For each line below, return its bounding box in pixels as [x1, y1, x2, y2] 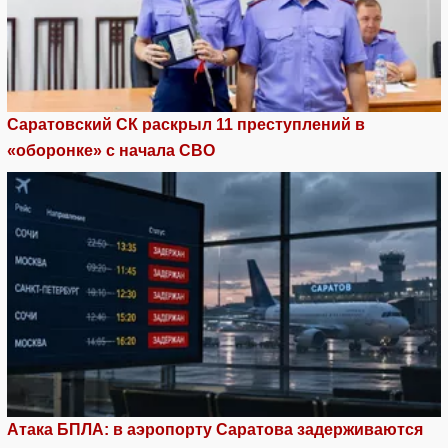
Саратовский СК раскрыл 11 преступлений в [7, 116, 365, 134]
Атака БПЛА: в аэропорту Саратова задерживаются [7, 420, 423, 438]
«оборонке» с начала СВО [7, 142, 215, 160]
